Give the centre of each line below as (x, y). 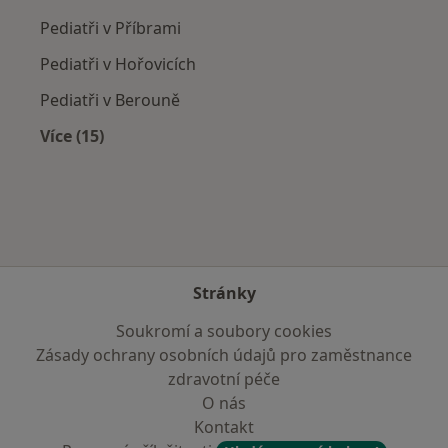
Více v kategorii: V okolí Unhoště (199, 158)
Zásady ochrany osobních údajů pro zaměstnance (224, 355)
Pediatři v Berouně (110, 99)
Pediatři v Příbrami (110, 27)
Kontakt (224, 427)
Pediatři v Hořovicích (118, 63)
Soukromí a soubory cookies (224, 331)
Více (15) (72, 135)
